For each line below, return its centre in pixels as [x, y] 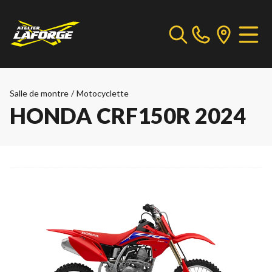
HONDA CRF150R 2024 [128, 115]
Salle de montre [39, 93]
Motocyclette [103, 93]
